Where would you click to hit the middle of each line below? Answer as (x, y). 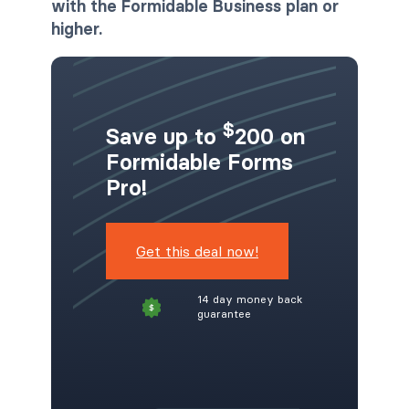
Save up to (164, 136)
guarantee (225, 314)
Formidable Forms (199, 162)
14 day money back (250, 299)
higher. (77, 28)
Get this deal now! (197, 251)
